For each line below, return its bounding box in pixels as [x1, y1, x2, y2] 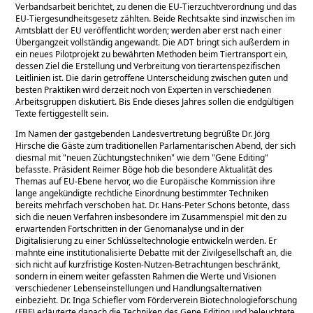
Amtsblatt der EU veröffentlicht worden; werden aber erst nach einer [15, 24, 282, 36]
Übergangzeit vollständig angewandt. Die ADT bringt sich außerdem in [15, 36, 290, 48]
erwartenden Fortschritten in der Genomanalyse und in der [15, 222, 245, 235]
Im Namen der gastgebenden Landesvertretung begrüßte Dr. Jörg [15, 127, 270, 140]
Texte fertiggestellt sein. [15, 107, 109, 119]
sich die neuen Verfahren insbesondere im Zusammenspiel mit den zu [15, 210, 287, 223]
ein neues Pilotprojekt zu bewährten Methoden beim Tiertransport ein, [15, 48, 289, 60]
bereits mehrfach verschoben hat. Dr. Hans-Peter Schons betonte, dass [15, 198, 291, 211]
